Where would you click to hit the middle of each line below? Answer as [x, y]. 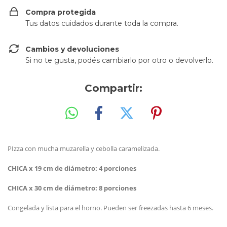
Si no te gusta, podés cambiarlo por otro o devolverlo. [119, 60]
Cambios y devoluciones [72, 49]
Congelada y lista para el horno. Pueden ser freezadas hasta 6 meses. [110, 207]
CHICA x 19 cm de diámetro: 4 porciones [72, 168]
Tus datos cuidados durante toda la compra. [102, 23]
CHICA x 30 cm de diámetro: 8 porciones [72, 188]
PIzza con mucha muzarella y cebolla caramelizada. [84, 148]
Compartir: [113, 88]
